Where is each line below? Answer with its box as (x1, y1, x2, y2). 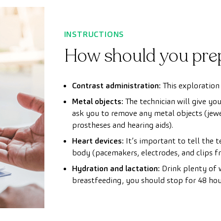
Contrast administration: (72, 80, 161, 91)
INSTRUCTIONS (64, 29, 124, 39)
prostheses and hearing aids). (72, 119, 173, 130)
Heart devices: (72, 135, 124, 146)
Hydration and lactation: (72, 163, 160, 174)
